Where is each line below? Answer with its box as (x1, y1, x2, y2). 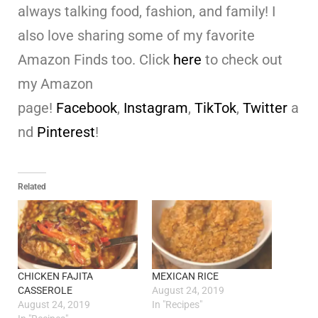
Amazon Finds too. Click (18, 51, 173, 69)
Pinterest (37, 124, 95, 141)
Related (18, 182, 46, 192)
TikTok (194, 99, 236, 117)
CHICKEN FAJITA (18, 270, 93, 282)
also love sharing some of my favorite (18, 27, 255, 45)
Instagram (124, 99, 188, 117)
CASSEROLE (18, 284, 72, 296)
